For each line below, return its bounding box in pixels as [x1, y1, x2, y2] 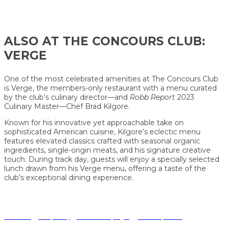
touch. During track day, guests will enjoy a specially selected [4, 154, 219, 164]
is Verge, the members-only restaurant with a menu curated [4, 83, 217, 93]
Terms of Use [4, 214, 31, 220]
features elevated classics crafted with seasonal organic [4, 136, 200, 146]
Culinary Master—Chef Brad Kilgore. [4, 101, 130, 111]
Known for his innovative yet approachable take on [4, 118, 184, 127]
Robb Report [130, 92, 175, 102]
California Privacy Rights [77, 214, 129, 220]
